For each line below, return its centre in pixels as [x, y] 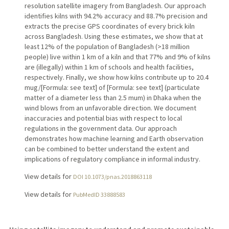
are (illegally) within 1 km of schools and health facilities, [109, 67]
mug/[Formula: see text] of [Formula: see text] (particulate [112, 87]
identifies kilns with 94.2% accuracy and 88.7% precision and [116, 16]
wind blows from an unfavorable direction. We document [110, 108]
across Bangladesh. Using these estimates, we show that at [113, 36]
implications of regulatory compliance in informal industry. [112, 159]
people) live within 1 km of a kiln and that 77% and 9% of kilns [117, 56]
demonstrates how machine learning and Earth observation [114, 138]
